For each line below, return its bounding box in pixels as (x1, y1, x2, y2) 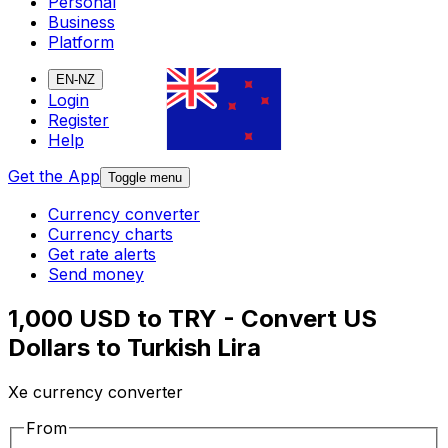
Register (48, 110, 109, 131)
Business (48, 12, 115, 33)
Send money (48, 264, 144, 285)
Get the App (8, 166, 100, 187)
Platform (48, 32, 114, 53)
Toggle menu (108, 170, 182, 186)
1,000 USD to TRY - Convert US (8, 304, 377, 334)
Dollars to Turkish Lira (8, 333, 261, 363)
